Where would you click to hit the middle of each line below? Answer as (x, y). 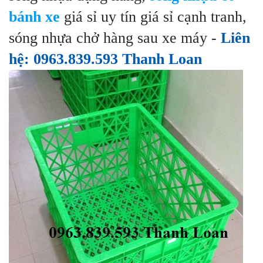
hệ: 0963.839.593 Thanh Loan (105, 59)
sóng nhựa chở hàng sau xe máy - (115, 38)
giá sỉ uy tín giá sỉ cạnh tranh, (153, 17)
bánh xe (34, 17)
